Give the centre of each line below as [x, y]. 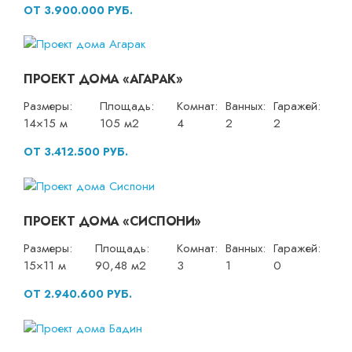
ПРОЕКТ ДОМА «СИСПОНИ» [112, 222]
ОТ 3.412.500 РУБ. [76, 152]
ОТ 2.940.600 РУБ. [78, 294]
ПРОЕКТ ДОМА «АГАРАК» [103, 79]
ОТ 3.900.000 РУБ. [78, 10]
